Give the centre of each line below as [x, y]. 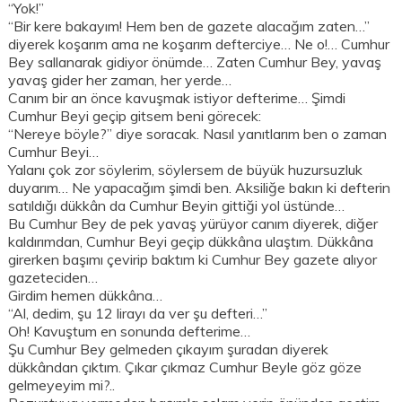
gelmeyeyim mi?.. [62, 385]
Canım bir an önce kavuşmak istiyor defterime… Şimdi [177, 98]
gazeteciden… [53, 278]
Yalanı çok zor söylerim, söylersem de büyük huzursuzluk [186, 170]
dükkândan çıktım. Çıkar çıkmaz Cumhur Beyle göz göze [185, 367]
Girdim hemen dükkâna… [86, 296]
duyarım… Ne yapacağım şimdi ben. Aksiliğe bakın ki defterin [200, 188]
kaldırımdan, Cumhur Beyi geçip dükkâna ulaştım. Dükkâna [191, 242]
